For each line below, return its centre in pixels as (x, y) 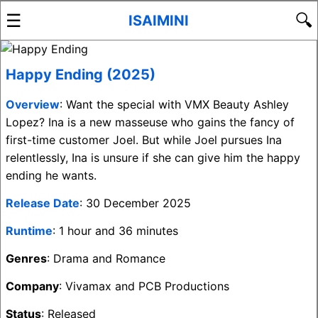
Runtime (29, 231)
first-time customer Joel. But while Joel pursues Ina (144, 140)
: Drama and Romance (106, 258)
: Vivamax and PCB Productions (144, 286)
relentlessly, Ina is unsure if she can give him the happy (153, 158)
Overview (33, 104)
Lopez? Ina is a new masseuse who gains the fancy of (150, 122)
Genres (26, 258)
